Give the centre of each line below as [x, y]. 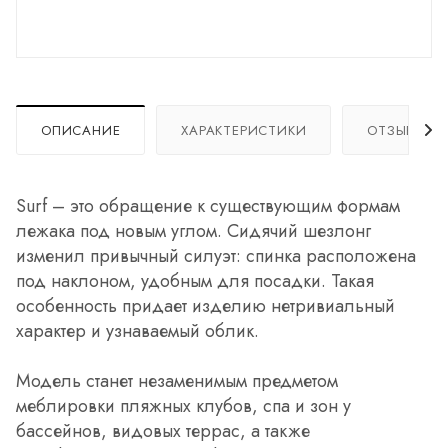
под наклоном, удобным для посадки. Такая [195, 280]
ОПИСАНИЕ [81, 130]
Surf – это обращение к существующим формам [208, 205]
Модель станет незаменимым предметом [177, 380]
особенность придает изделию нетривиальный [205, 305]
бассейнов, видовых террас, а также [163, 430]
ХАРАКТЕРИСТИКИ [244, 130]
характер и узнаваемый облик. [137, 330]
